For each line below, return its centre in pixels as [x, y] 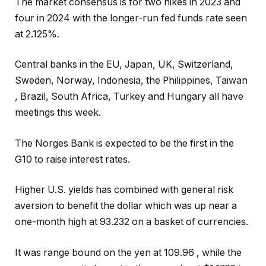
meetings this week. [58, 113]
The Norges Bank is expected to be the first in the [124, 143]
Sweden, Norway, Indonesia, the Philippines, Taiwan [131, 81]
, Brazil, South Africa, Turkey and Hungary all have [129, 97]
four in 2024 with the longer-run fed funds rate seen [131, 18]
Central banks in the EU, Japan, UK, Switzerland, [124, 65]
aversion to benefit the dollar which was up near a [126, 206]
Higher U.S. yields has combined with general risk [124, 190]
